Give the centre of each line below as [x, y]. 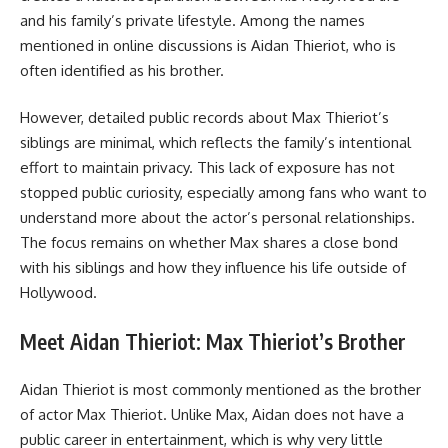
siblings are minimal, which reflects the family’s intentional [215, 143]
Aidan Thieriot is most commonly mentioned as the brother [220, 390]
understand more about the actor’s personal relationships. [217, 218]
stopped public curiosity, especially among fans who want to [223, 193]
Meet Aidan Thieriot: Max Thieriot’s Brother [213, 341]
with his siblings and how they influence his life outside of [213, 268]
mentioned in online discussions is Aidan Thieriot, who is [208, 45]
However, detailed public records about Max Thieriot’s [204, 118]
